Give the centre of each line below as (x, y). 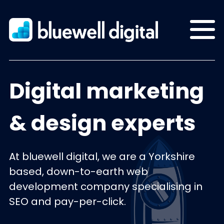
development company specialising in (105, 186)
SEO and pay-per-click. (67, 201)
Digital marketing (106, 91)
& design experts (102, 123)
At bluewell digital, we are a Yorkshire (102, 156)
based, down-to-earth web (78, 171)
